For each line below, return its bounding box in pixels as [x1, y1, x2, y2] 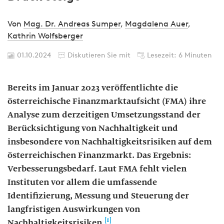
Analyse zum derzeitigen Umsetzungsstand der [7, 109, 200, 120]
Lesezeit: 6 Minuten [147, 51, 211, 59]
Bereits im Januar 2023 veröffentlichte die [7, 82, 178, 93]
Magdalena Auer [125, 19, 188, 28]
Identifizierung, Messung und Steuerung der [7, 190, 189, 201]
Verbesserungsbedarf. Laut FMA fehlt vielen [7, 163, 186, 174]
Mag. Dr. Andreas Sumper [23, 19, 120, 28]
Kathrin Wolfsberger [7, 31, 83, 40]
